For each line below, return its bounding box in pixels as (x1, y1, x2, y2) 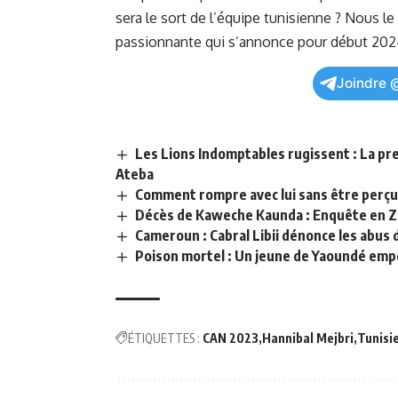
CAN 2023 (203, 330, 259, 346)
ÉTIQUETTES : (128, 330, 200, 346)
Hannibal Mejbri (262, 330, 354, 346)
